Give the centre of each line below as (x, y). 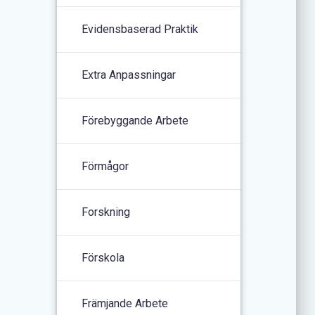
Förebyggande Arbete (135, 120)
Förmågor (105, 166)
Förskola (103, 257)
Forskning (106, 212)
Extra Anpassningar (129, 75)
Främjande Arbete (125, 303)
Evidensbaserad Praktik (140, 29)
